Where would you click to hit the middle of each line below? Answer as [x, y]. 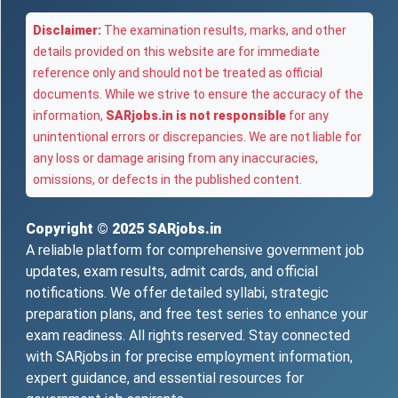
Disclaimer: [67, 31]
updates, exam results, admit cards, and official [172, 272]
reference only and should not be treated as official [178, 73]
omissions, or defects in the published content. [167, 180]
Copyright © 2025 [87, 229]
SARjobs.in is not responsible [196, 116]
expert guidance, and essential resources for [165, 378]
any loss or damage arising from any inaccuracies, [175, 159]
